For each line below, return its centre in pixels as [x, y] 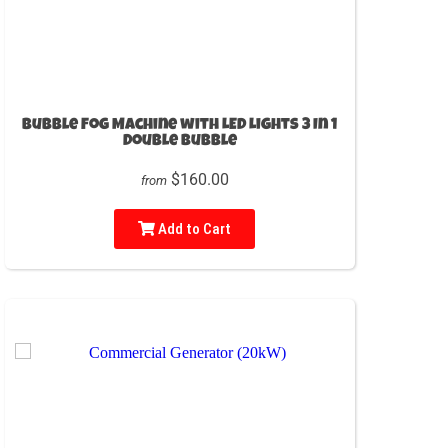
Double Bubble [179, 142]
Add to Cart [193, 229]
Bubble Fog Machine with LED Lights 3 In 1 [179, 126]
